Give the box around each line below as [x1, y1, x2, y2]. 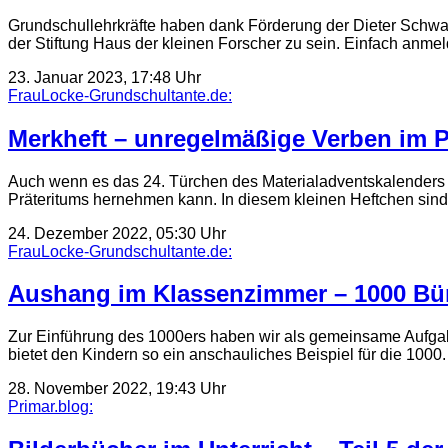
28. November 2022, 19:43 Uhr [8, 380, 226, 398]
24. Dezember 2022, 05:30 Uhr [8, 224, 226, 242]
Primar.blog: [8, 398, 93, 416]
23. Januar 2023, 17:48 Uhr [8, 68, 201, 86]
